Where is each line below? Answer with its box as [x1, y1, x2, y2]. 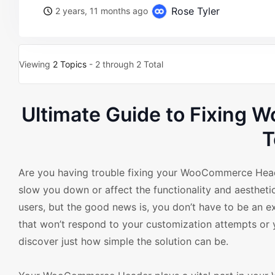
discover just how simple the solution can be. [18, 235, 228, 247]
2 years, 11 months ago [55, 6, 148, 16]
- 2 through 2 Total [87, 59, 163, 69]
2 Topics [53, 59, 87, 69]
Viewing [19, 59, 53, 69]
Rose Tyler [168, 5, 220, 17]
